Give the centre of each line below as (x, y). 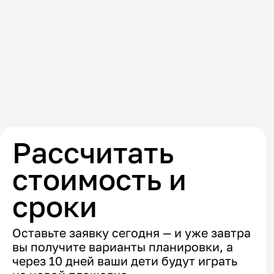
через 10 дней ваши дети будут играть (124, 261)
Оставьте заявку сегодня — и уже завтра (131, 233)
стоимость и (99, 180)
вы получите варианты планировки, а (122, 247)
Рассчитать (93, 153)
